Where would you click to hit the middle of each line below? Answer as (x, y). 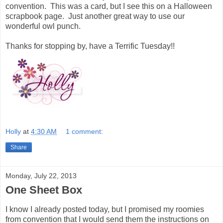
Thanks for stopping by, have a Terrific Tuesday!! (90, 46)
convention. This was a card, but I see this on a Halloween (109, 6)
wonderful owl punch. (43, 26)
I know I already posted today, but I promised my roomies (105, 210)
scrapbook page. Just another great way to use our (95, 16)
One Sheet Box (44, 190)
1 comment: (85, 132)
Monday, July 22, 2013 (41, 176)
